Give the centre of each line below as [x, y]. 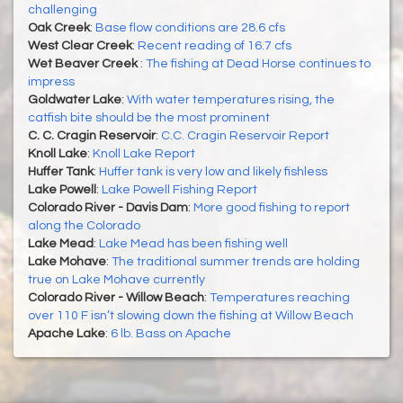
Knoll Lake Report [144, 154]
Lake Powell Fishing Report [179, 190]
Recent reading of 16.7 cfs [215, 46]
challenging [63, 10]
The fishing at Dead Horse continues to [258, 64]
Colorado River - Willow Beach [116, 298]
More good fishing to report [272, 208]
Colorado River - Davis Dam [108, 208]
